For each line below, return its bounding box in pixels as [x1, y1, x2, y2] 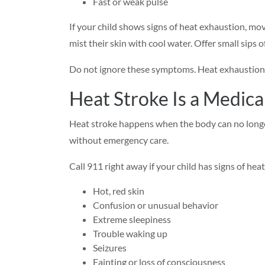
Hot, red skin [93, 185, 144, 196]
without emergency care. [69, 134, 169, 146]
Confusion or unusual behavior [93, 199, 218, 211]
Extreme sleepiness [93, 214, 171, 225]
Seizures [93, 242, 127, 253]
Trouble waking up [93, 228, 167, 239]
